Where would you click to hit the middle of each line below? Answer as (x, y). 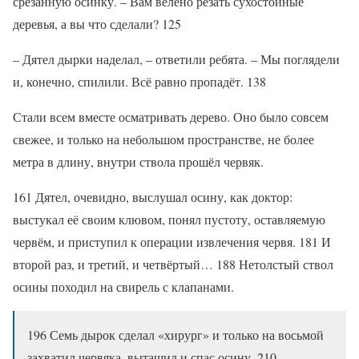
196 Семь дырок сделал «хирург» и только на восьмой (175, 335)
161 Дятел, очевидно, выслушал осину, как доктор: (153, 197)
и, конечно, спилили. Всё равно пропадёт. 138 (139, 82)
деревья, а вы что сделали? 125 (97, 24)
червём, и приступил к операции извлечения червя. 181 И (172, 242)
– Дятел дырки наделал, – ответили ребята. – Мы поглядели (176, 59)
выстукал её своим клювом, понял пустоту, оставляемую (169, 220)
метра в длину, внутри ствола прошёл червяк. (138, 162)
